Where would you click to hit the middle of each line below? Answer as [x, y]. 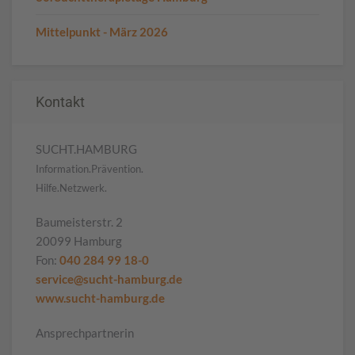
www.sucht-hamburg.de [100, 298]
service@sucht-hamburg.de [109, 279]
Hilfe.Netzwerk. [71, 187]
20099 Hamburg [79, 240]
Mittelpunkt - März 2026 [102, 31]
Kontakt [60, 101]
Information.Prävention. [90, 168]
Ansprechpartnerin [85, 332]
